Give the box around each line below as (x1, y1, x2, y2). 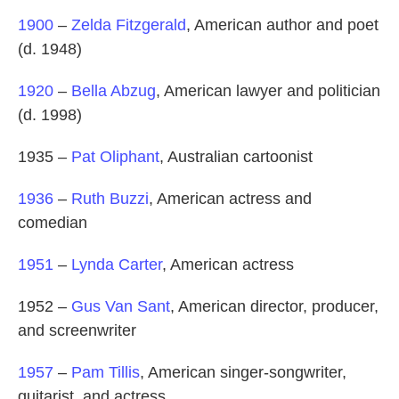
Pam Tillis (71, 363, 140, 382)
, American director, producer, (170, 297, 379, 316)
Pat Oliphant (71, 148, 159, 167)
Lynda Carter (71, 256, 162, 274)
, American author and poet (186, 16, 379, 35)
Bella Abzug (71, 82, 156, 101)
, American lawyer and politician (156, 82, 380, 101)
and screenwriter (18, 322, 136, 340)
